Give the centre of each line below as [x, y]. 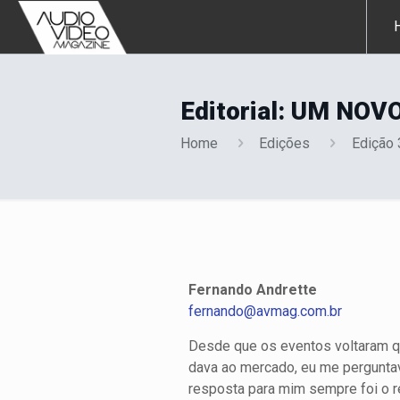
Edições [285, 143]
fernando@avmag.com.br [266, 311]
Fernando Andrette [253, 290]
